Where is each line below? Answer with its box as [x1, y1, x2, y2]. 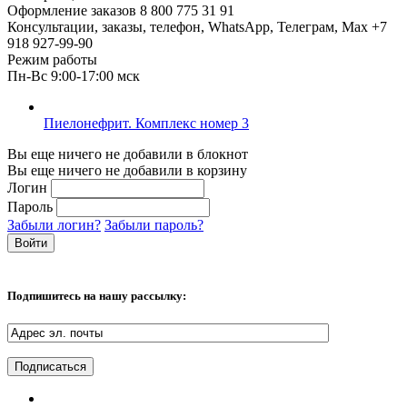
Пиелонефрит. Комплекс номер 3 [44, 115, 249, 132]
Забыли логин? [7, 217, 101, 233]
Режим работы [7, 52, 97, 68]
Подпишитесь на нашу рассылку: [7, 289, 186, 303]
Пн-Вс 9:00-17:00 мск [7, 68, 140, 84]
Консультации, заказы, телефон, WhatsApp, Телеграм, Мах [7, 19, 368, 35]
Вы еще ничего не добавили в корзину [7, 163, 247, 179]
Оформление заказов [7, 3, 136, 19]
